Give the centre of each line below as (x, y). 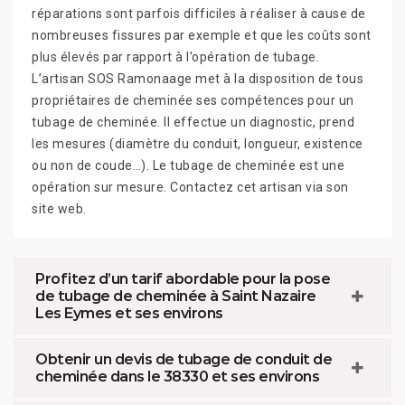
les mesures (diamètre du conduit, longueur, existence (198, 144)
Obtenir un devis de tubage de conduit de (184, 360)
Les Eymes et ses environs (129, 314)
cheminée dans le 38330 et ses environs (177, 377)
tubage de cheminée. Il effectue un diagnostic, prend (193, 122)
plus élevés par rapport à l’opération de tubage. (175, 57)
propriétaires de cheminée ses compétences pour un (193, 101)
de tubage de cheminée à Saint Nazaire (176, 297)
